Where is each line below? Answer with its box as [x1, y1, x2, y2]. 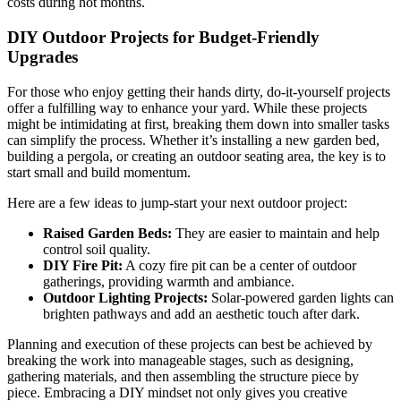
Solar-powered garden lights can [208, 289, 394, 305]
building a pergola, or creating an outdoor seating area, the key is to [7, 148, 386, 164]
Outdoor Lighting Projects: [43, 289, 208, 305]
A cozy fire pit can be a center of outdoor [123, 257, 356, 273]
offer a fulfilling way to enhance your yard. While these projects [7, 99, 367, 115]
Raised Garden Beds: [43, 225, 172, 241]
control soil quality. [43, 241, 150, 257]
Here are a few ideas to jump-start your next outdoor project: [7, 194, 347, 210]
